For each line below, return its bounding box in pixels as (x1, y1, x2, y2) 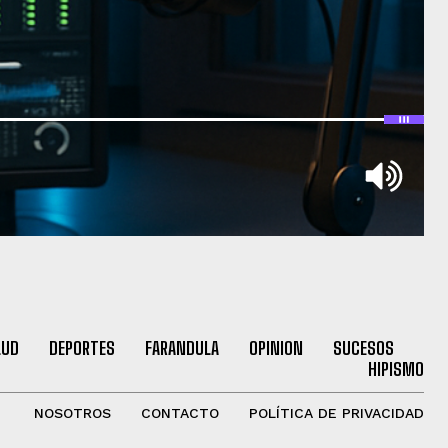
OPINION (248, 336, 303, 359)
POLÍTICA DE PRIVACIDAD (248, 404, 424, 421)
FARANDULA (144, 336, 219, 359)
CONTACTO (140, 404, 219, 421)
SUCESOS (332, 336, 394, 359)
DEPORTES (48, 336, 115, 359)
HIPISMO (367, 357, 424, 380)
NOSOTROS (33, 404, 111, 421)
